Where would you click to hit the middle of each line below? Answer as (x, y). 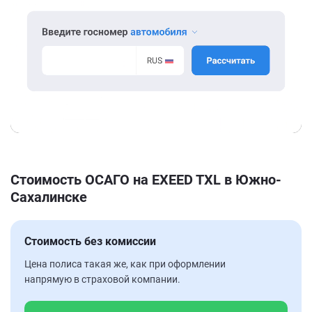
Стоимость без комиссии (90, 241)
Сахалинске (49, 197)
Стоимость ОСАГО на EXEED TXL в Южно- (146, 179)
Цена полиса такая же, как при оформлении (125, 264)
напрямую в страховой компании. (102, 279)
